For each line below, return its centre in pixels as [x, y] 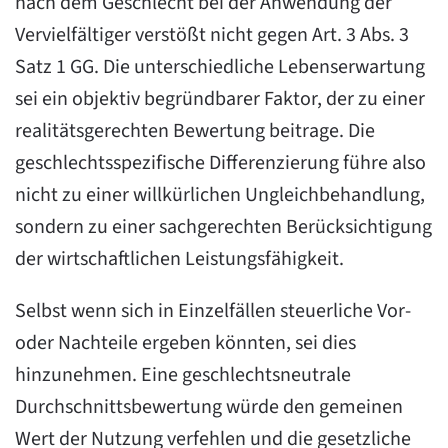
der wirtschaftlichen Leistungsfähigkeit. [179, 259]
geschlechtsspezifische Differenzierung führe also [220, 163]
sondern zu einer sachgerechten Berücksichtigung [223, 227]
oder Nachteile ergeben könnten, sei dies [185, 343]
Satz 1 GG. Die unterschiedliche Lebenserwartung [220, 67]
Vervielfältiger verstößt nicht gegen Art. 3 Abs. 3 [212, 35]
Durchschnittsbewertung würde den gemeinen [209, 407]
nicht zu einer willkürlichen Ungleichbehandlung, [220, 195]
